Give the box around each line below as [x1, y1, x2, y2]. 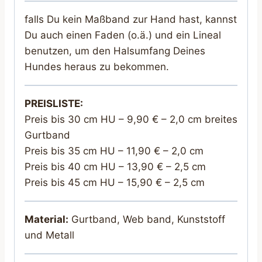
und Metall [25, 229, 74, 241]
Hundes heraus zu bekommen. [25, 60, 169, 73]
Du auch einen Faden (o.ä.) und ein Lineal [25, 29, 221, 41]
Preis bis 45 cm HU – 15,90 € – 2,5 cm [25, 176, 205, 188]
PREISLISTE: [25, 97, 83, 109]
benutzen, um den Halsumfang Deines [25, 44, 205, 57]
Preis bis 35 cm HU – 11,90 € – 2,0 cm [25, 144, 204, 157]
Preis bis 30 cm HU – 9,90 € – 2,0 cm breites [25, 113, 237, 125]
